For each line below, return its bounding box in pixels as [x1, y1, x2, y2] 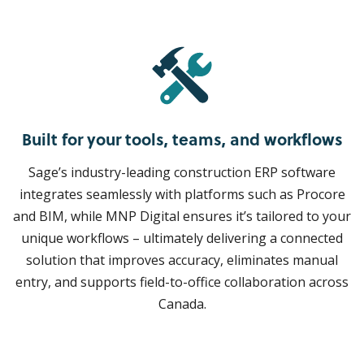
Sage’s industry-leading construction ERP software [28, 163, 336, 182]
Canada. [158, 295, 206, 314]
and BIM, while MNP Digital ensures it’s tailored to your [13, 207, 351, 226]
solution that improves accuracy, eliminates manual [26, 251, 338, 270]
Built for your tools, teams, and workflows [21, 127, 343, 152]
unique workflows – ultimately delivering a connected [21, 229, 343, 248]
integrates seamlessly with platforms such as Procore [19, 185, 345, 204]
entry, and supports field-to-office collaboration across [15, 273, 349, 292]
